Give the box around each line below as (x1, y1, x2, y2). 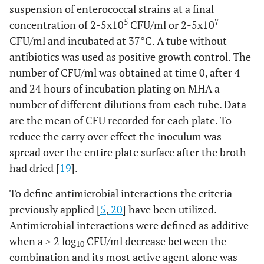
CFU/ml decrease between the (84, 234, 226, 248)
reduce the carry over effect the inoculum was (9, 129, 222, 143)
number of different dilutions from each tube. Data (9, 97, 246, 111)
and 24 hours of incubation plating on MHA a (9, 81, 220, 95)
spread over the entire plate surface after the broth (9, 145, 246, 159)
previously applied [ (9, 202, 100, 216)
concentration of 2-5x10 (9, 18, 124, 32)
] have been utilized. (123, 202, 216, 216)
